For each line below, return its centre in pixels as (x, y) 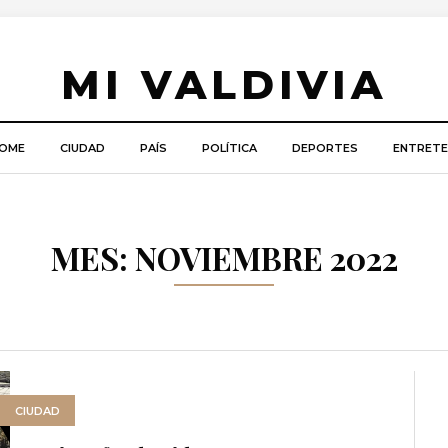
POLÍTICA (229, 148)
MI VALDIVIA (224, 84)
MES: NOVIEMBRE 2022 (224, 257)
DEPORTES (324, 148)
